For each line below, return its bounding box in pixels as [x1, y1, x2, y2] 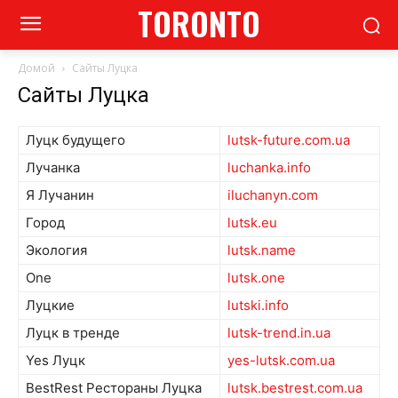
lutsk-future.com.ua [227, 131, 350, 148]
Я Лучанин [26, 187, 94, 203]
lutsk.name [227, 242, 296, 259]
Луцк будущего [26, 131, 125, 148]
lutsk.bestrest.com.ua [227, 379, 362, 396]
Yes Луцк [26, 352, 85, 369]
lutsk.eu [227, 214, 277, 231]
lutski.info [227, 297, 289, 314]
